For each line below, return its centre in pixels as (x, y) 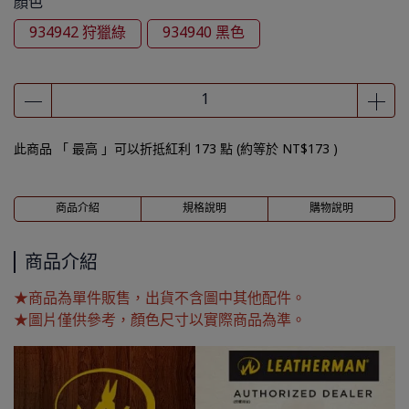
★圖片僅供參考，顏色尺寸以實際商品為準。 (160, 320)
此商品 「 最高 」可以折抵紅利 (104, 150)
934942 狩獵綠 (78, 33)
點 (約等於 (249, 150)
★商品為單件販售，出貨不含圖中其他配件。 (160, 298)
